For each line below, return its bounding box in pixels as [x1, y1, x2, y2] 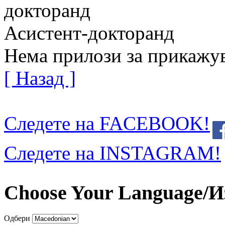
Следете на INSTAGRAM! [4, 142, 221, 164]
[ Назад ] [4, 67, 76, 89]
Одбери [4, 213, 30, 222]
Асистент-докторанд [4, 22, 174, 44]
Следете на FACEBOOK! [4, 113, 210, 135]
